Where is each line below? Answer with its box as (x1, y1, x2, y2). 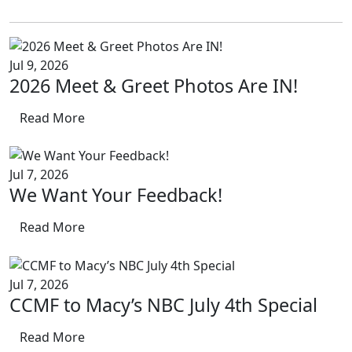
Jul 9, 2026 (9, 56, 68, 74)
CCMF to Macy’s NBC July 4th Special (9, 292, 317, 318)
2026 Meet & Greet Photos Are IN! (9, 72, 298, 98)
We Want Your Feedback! (9, 182, 222, 208)
